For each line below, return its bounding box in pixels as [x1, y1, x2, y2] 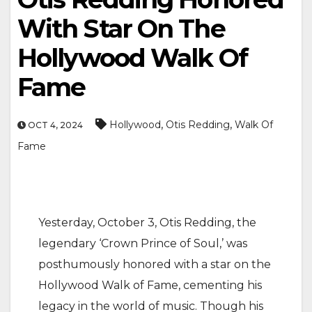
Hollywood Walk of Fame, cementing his [38, 279, 262, 292]
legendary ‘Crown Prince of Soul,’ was [38, 237, 247, 250]
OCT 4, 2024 [26, 120, 83, 130]
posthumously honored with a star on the [38, 258, 271, 271]
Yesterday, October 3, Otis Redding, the [38, 216, 256, 229]
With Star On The [17, 13, 225, 44]
